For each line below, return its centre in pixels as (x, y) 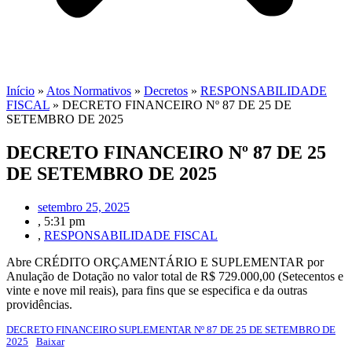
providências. (39, 304)
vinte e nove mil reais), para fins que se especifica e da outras (157, 290)
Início (20, 91)
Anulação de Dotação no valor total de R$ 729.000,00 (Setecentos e (175, 276)
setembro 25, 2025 (84, 207)
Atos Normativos (89, 91)
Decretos (166, 91)
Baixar (50, 341)
